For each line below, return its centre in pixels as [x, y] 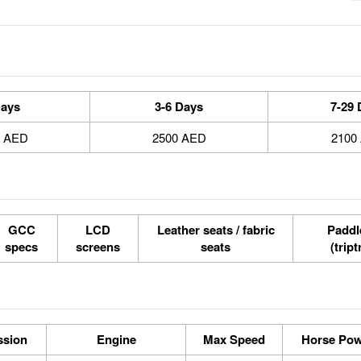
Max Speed [234, 339]
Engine [116, 339]
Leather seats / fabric [216, 230]
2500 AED [179, 137]
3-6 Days [179, 106]
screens [98, 247]
